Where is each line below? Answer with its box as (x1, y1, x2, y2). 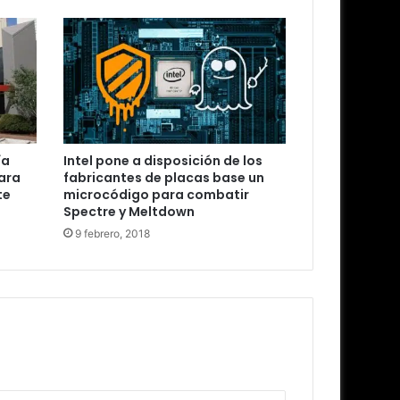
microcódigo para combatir (62, 185, 249, 204)
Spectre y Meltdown (62, 202, 195, 221)
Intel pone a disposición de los (62, 151, 262, 170)
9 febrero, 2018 (74, 226, 150, 240)
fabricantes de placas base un (62, 168, 264, 187)
